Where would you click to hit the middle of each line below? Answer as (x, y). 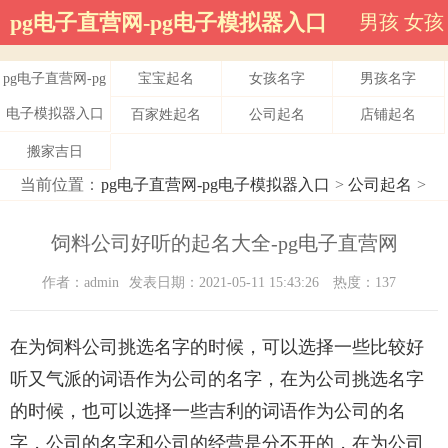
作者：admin (80, 283)
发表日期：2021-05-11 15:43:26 (226, 283)
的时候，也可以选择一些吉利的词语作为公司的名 (208, 411)
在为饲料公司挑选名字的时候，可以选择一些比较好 (217, 347)
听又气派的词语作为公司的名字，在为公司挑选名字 (217, 379)
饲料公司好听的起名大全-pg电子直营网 (224, 243)
